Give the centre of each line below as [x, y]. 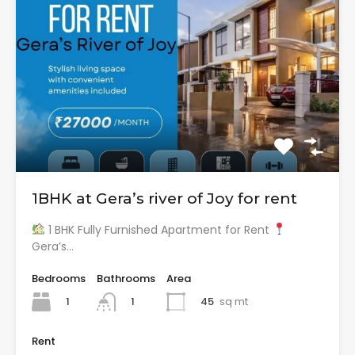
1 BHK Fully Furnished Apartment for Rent [159, 229]
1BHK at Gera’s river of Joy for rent [164, 198]
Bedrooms [59, 278]
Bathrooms [126, 278]
